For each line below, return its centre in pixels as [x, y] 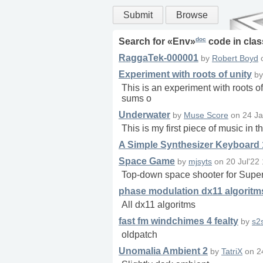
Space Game [147, 161]
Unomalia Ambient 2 [163, 251]
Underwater [144, 115]
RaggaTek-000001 [159, 58]
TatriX [232, 252]
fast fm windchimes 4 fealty [178, 221]
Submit [138, 15]
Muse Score [206, 116]
